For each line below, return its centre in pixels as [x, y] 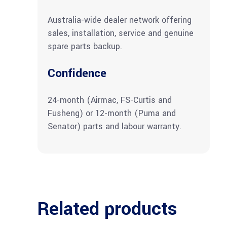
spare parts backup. [85, 47]
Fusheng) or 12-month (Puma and [112, 113]
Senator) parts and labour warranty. [115, 127]
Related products [107, 209]
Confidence [77, 74]
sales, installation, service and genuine [121, 33]
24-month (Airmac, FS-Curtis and [110, 100]
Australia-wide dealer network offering [120, 20]
